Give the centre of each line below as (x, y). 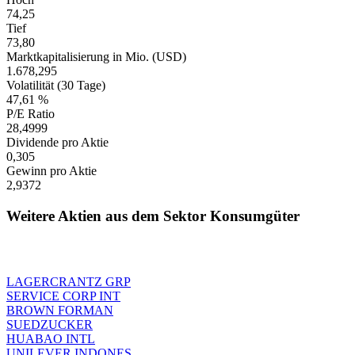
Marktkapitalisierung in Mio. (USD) (96, 57)
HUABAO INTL (51, 338)
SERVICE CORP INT (63, 296)
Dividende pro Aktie (57, 143)
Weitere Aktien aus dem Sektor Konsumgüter (153, 216)
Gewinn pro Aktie (52, 171)
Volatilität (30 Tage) (56, 86)
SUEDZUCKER (50, 324)
